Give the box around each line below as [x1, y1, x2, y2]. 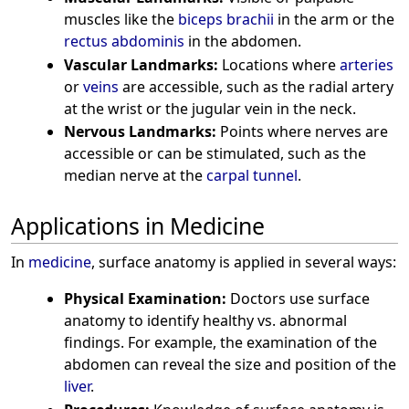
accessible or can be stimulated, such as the [63, 143, 366, 164]
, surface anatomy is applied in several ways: [91, 252, 396, 273]
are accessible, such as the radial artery [118, 76, 393, 97]
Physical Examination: [63, 288, 226, 309]
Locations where [217, 54, 340, 75]
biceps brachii [177, 9, 274, 30]
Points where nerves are [215, 121, 388, 142]
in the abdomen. [184, 31, 301, 52]
